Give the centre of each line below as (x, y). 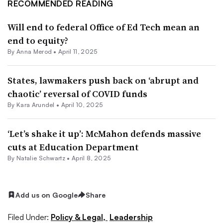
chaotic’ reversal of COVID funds (77, 94)
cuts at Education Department (73, 147)
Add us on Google (47, 195)
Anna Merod (34, 51)
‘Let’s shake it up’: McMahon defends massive (104, 133)
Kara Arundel (35, 105)
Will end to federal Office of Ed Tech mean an (104, 27)
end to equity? (38, 40)
